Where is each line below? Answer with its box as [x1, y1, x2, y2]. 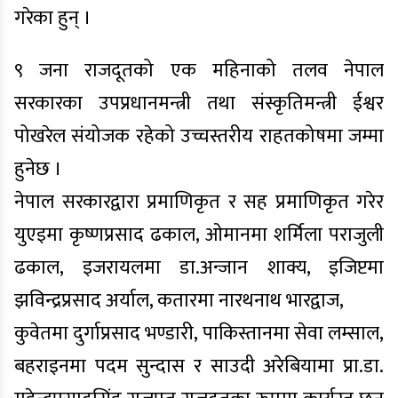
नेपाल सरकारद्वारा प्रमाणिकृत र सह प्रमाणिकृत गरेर [14, 186, 384, 219]
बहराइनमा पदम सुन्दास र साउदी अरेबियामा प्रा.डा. [14, 350, 384, 383]
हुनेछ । [14, 153, 62, 186]
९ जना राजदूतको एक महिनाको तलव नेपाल [14, 54, 384, 87]
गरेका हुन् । [14, 2, 92, 35]
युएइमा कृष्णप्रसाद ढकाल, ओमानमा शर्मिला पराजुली [14, 219, 384, 251]
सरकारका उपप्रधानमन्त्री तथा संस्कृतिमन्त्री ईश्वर [14, 87, 384, 120]
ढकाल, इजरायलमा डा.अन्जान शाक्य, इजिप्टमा [14, 251, 384, 284]
